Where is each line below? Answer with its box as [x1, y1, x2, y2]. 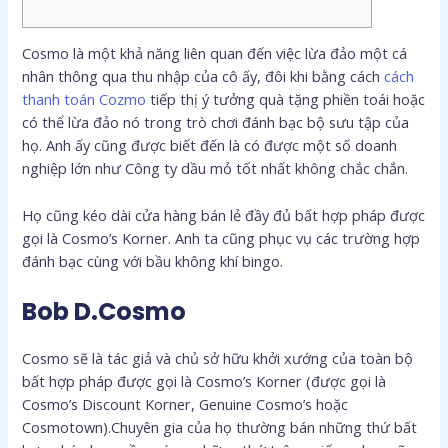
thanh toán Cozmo [22, 89, 147, 110]
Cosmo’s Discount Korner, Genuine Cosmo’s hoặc [22, 394, 349, 415]
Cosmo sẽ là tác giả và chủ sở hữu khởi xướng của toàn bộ [22, 348, 414, 369]
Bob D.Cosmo [22, 295, 187, 329]
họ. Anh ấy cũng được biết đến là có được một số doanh [22, 135, 398, 156]
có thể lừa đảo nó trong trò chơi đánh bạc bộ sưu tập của [22, 112, 410, 133]
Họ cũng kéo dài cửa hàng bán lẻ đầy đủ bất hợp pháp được [22, 204, 426, 225]
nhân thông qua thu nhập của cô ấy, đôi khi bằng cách [22, 66, 385, 87]
